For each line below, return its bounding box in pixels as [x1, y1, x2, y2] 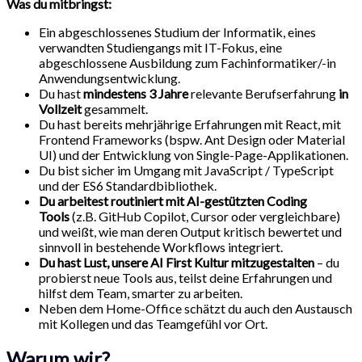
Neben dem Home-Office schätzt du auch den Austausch [39, 300, 352, 316]
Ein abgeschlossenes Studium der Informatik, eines [39, 23, 316, 40]
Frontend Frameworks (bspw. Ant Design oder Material [39, 131, 345, 147]
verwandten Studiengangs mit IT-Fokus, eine [39, 39, 282, 55]
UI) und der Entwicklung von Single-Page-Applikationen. [39, 146, 348, 162]
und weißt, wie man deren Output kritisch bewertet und [39, 223, 342, 239]
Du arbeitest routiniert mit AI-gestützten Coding [39, 192, 307, 208]
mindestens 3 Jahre [83, 85, 188, 101]
